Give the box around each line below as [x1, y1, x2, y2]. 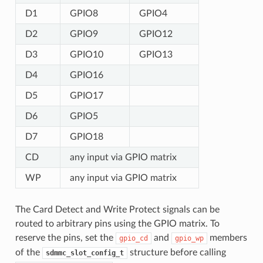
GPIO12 [139, 29, 173, 39]
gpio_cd [119, 234, 148, 242]
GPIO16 [69, 70, 103, 80]
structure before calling [127, 247, 226, 257]
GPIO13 [139, 49, 173, 59]
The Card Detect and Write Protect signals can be [15, 204, 220, 214]
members [207, 232, 247, 242]
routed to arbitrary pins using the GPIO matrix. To [15, 218, 220, 228]
